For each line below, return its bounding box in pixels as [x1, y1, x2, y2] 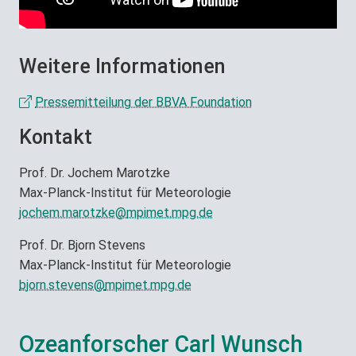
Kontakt [19, 125, 92, 149]
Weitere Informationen [19, 54, 226, 78]
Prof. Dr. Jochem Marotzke [19, 164, 170, 180]
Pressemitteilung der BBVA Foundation [35, 94, 252, 110]
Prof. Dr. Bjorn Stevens [19, 237, 145, 253]
